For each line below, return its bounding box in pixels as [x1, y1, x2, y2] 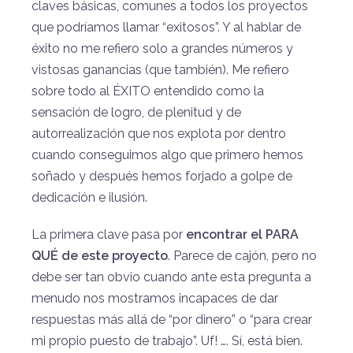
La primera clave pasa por [32, 226, 186, 242]
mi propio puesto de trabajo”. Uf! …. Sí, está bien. [32, 333, 303, 348]
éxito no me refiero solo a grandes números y [32, 40, 293, 56]
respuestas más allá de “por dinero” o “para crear [32, 311, 312, 327]
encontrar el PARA [186, 226, 299, 242]
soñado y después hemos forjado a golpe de [32, 168, 292, 184]
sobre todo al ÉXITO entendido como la [32, 83, 264, 98]
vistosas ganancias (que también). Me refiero [32, 61, 289, 77]
